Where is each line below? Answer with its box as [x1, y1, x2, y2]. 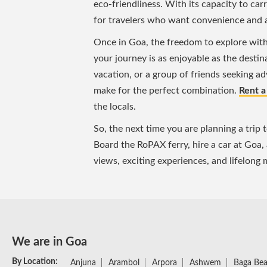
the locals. [94, 101, 136, 111]
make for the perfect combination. [94, 85, 239, 95]
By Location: [12, 257, 58, 266]
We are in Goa [12, 235, 87, 248]
